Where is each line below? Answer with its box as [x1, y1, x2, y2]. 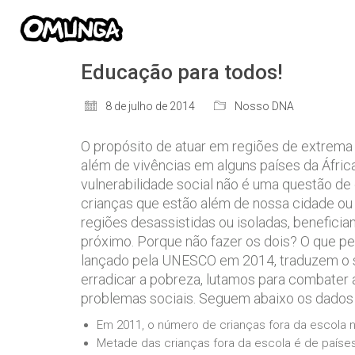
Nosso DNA [235, 100, 294, 113]
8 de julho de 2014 [105, 100, 195, 113]
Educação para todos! [81, 60, 283, 84]
